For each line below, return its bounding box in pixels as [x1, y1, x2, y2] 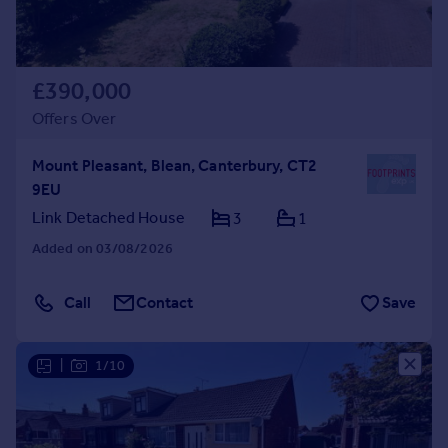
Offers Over [32, 109, 117, 128]
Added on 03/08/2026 [32, 240, 173, 257]
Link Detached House [32, 208, 185, 227]
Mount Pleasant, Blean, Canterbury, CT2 [32, 156, 317, 175]
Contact [136, 293, 194, 312]
